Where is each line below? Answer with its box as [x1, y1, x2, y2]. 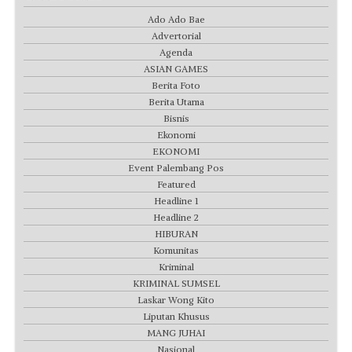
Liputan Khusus [142, 306, 210, 318]
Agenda [159, 42, 192, 54]
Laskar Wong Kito [137, 289, 214, 302]
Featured [156, 174, 196, 186]
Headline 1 [153, 190, 199, 203]
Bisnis [163, 108, 189, 120]
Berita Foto [152, 75, 200, 87]
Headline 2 [153, 207, 199, 219]
